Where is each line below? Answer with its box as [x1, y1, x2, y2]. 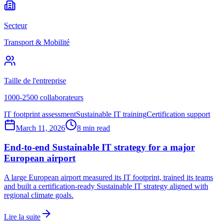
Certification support [147, 110, 210, 119]
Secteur [4, 21, 27, 30]
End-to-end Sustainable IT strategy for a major [4, 142, 195, 152]
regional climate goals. [4, 190, 74, 199]
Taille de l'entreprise [4, 76, 66, 85]
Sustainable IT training [76, 110, 147, 119]
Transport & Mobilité [4, 38, 70, 47]
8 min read [77, 124, 110, 133]
